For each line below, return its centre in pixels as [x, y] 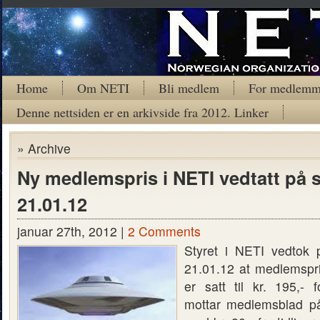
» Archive [44, 148]
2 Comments [164, 231]
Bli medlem [189, 88]
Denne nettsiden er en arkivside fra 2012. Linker [142, 112]
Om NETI [103, 88]
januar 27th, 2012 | [72, 231]
